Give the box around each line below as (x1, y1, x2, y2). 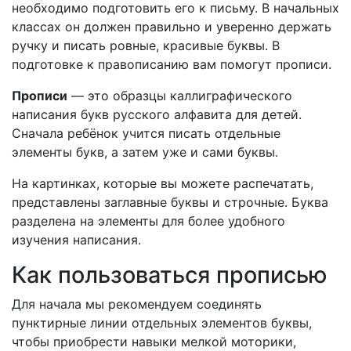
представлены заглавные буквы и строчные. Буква (12, 194, 328, 211)
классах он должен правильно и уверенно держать (12, 19, 331, 35)
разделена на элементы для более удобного (12, 213, 285, 230)
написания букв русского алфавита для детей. (12, 107, 302, 123)
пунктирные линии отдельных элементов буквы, (12, 315, 312, 331)
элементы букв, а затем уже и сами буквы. (12, 144, 278, 161)
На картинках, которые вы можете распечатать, (12, 175, 313, 192)
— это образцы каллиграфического (67, 88, 292, 104)
